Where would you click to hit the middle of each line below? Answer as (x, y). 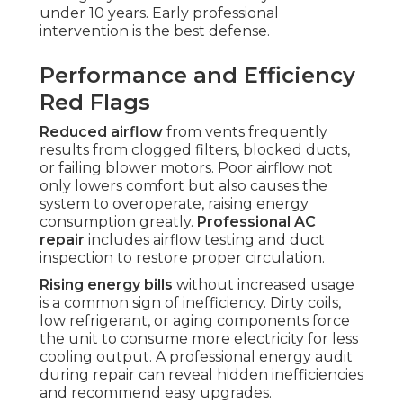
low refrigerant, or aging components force (195, 321)
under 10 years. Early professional (159, 13)
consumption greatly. (118, 222)
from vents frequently (245, 132)
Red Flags (95, 103)
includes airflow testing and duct (205, 240)
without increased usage (264, 285)
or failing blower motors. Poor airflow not (186, 168)
